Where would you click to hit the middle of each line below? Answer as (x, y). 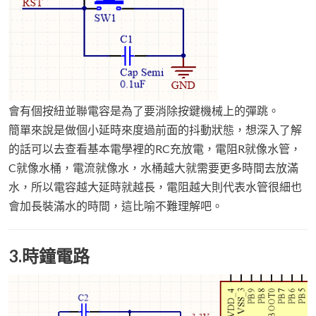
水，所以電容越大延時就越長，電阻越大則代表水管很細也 (155, 187)
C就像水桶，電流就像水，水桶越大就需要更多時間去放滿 (153, 168)
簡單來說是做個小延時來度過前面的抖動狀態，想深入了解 (155, 130)
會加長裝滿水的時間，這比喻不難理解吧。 (116, 206)
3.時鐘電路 (49, 256)
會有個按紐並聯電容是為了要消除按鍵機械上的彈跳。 (144, 111)
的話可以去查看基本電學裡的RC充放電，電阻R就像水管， (155, 149)
